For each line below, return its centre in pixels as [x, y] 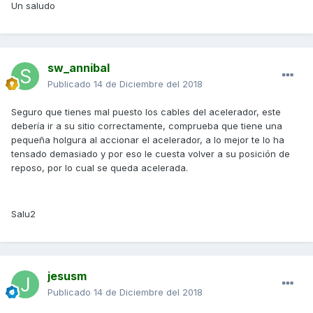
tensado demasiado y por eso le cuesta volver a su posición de [151, 154]
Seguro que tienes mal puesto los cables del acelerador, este [146, 112]
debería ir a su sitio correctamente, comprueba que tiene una [147, 126]
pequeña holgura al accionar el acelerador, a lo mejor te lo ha [148, 140]
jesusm [67, 276]
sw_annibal [79, 68]
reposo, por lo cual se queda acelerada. [100, 168]
